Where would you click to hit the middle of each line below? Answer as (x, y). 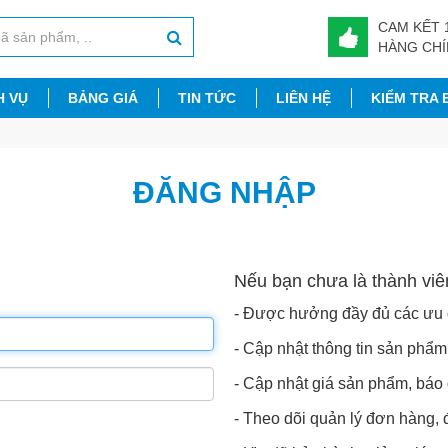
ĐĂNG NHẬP (224, 192)
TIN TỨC (207, 98)
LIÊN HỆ (303, 98)
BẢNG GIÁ (103, 98)
